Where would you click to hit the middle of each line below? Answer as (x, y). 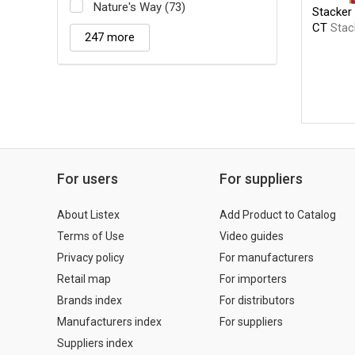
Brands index (90, 300)
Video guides (252, 236)
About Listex (88, 214)
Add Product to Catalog (278, 214)
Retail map (84, 279)
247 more (110, 37)
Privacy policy (91, 257)
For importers (253, 279)
